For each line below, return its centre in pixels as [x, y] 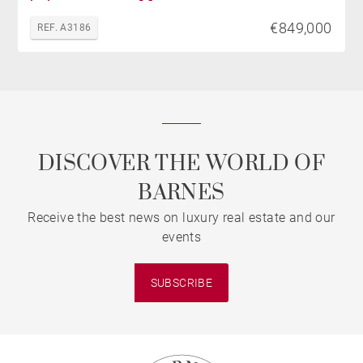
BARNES [181, 193]
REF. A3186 [64, 27]
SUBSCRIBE [181, 282]
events [181, 237]
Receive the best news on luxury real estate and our [181, 218]
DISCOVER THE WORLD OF [181, 164]
